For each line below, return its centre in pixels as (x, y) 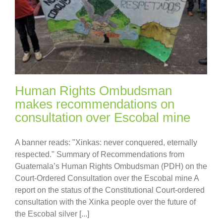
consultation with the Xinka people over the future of (105, 202)
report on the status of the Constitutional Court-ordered (110, 190)
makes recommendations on (95, 104)
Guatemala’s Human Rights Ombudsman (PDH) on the (111, 166)
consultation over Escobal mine (103, 117)
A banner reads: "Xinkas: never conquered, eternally (106, 142)
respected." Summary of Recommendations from (100, 154)
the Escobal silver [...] (52, 214)
